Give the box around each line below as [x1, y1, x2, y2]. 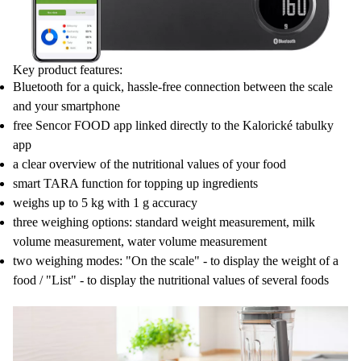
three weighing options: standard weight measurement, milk [13, 214, 315, 229]
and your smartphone [13, 98, 120, 113]
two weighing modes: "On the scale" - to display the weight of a [13, 253, 338, 268]
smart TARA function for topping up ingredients [13, 176, 258, 190]
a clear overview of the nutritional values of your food [13, 156, 286, 171]
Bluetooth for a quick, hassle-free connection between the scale [13, 79, 333, 93]
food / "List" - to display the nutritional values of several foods [13, 272, 329, 287]
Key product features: [13, 62, 122, 77]
